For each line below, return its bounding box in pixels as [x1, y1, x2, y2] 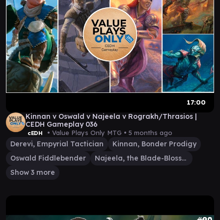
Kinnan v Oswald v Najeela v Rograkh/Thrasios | [26, 112, 197, 121]
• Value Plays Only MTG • [45, 129, 129, 137]
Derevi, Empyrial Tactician [10, 139, 104, 148]
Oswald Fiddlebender [10, 154, 86, 163]
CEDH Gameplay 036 [26, 120, 98, 129]
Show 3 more [10, 168, 55, 177]
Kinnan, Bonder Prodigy [112, 139, 196, 148]
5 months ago [128, 129, 172, 137]
